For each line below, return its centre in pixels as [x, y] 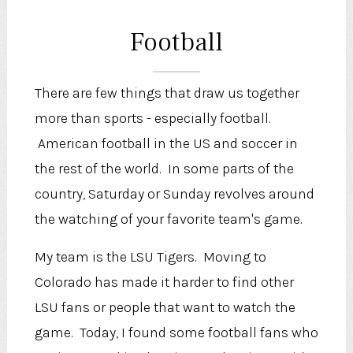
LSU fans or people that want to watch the [165, 307]
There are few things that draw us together [167, 93]
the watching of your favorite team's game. [168, 219]
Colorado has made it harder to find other [164, 282]
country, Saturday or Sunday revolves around [174, 193]
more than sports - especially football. [152, 118]
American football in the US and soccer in [166, 143]
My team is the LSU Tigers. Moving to [150, 256]
